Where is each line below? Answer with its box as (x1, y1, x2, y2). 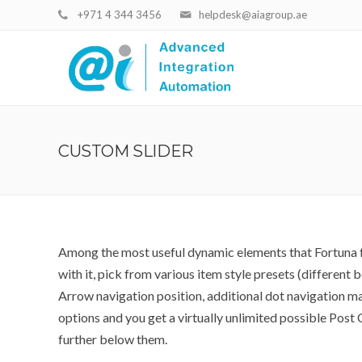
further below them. (58, 331, 167, 347)
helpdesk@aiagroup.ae (199, 8, 307, 21)
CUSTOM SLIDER (58, 141, 193, 161)
